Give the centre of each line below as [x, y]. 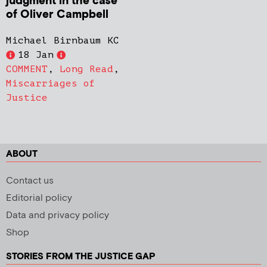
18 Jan [36, 55]
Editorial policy [39, 198]
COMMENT [27, 69]
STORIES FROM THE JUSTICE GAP [81, 257]
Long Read [86, 69]
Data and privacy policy [58, 216]
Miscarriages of [51, 84]
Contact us [30, 181]
